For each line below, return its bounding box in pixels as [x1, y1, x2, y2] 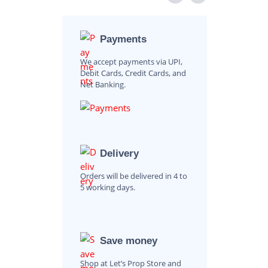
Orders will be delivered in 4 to [80, 170, 187, 181]
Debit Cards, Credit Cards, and [80, 68, 186, 78]
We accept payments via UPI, [80, 56, 182, 67]
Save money [99, 234, 157, 246]
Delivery [99, 147, 139, 159]
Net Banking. [80, 79, 126, 90]
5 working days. [80, 181, 135, 193]
